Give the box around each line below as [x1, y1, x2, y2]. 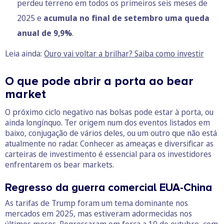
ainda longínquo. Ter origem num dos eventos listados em [5, 116, 210, 128]
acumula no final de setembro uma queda [43, 12, 209, 23]
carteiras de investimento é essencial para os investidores [5, 148, 211, 159]
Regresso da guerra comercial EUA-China [5, 180, 212, 194]
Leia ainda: [5, 47, 44, 59]
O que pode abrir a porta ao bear [5, 73, 193, 88]
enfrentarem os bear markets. [5, 158, 114, 170]
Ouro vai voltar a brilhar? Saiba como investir [44, 47, 204, 59]
